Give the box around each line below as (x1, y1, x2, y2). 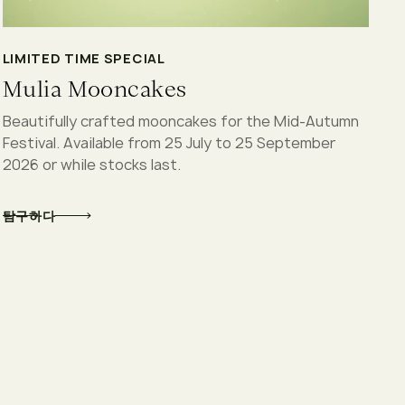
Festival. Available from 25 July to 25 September (2, 132, 335, 153)
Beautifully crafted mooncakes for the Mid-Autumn (2, 110, 359, 131)
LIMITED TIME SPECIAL (2, 49, 165, 67)
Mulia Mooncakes (2, 73, 187, 104)
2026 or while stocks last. (2, 154, 181, 174)
